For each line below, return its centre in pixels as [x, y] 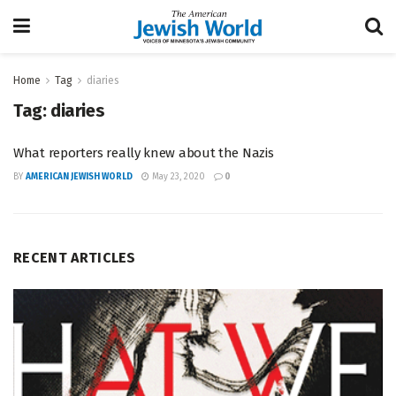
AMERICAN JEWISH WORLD [79, 177]
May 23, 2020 [177, 177]
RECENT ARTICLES [75, 258]
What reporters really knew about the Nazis [144, 153]
